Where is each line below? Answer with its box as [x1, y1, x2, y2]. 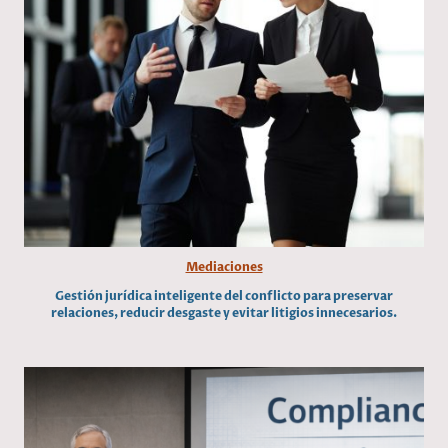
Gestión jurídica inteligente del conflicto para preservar [55, 288, 393, 305]
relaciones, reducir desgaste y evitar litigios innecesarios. [51, 305, 397, 322]
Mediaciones [185, 259, 263, 276]
